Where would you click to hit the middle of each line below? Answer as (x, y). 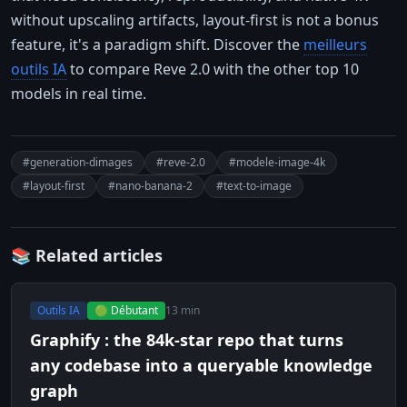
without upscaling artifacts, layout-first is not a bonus (195, 20)
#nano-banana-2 (150, 185)
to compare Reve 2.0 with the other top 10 (213, 69)
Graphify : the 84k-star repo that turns (187, 339)
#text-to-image (254, 185)
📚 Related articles (87, 255)
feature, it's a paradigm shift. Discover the (157, 44)
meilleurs (335, 44)
